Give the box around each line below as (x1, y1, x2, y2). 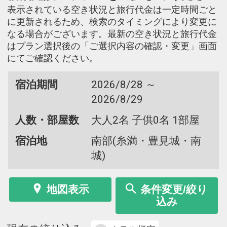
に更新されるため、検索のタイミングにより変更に (7, 16, 217, 27)
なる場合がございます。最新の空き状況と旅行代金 (7, 28, 217, 39)
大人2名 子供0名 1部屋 (91, 113, 200, 126)
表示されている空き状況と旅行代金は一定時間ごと (7, 4, 217, 15)
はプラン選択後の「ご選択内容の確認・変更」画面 (7, 41, 217, 51)
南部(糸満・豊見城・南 (91, 134, 201, 147)
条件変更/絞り (140, 183, 208, 195)
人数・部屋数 (15, 113, 79, 126)
